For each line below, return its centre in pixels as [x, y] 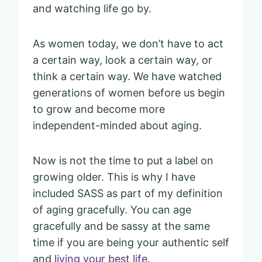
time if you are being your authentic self [131, 242]
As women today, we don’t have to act [128, 43]
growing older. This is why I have [114, 177]
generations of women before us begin [129, 92]
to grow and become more [99, 109]
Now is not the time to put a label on [123, 160]
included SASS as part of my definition [128, 193]
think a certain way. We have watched [127, 76]
